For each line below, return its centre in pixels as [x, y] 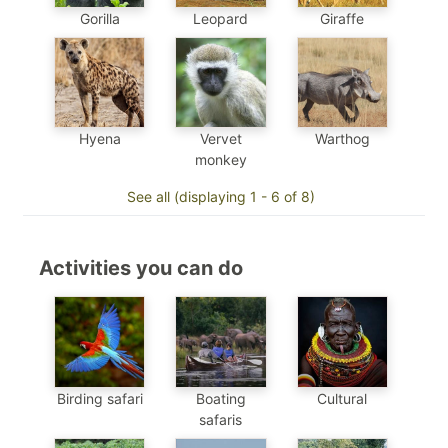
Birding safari [99, 398]
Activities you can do [141, 268]
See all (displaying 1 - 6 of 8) [221, 197]
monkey [220, 160]
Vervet [220, 139]
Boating [220, 398]
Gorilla [99, 18]
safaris [221, 419]
